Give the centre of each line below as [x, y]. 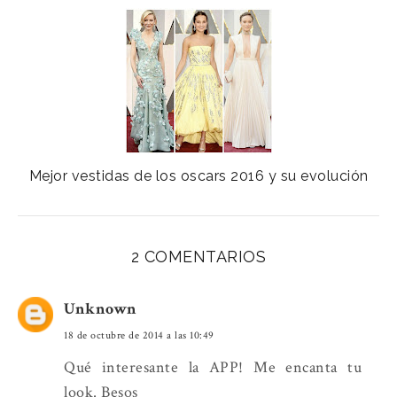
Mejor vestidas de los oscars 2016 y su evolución [198, 176]
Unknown [101, 309]
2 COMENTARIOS [198, 257]
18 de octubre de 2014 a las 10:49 [139, 336]
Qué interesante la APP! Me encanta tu [213, 368]
